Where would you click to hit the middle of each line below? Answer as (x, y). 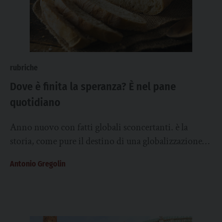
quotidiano (35, 102)
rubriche (24, 68)
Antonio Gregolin (38, 164)
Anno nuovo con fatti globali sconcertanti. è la (99, 127)
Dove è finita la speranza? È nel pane (93, 86)
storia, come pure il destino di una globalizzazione (106, 141)
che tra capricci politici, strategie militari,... (93, 155)
